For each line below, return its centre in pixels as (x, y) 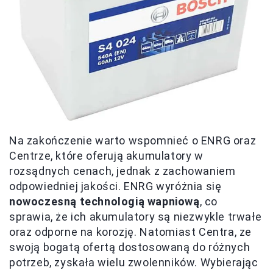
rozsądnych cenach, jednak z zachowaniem (122, 171)
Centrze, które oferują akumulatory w (106, 156)
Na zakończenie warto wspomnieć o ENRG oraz (133, 141)
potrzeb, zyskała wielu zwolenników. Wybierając (134, 263)
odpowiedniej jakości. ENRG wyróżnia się (115, 186)
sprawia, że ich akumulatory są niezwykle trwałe (136, 217)
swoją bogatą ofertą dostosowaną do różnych (130, 247)
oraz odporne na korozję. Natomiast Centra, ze (131, 232)
